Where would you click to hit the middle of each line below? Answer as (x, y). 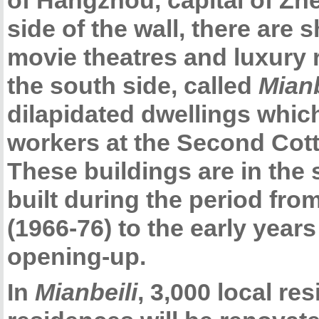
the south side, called (133, 86)
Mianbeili (86, 292)
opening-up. (77, 257)
